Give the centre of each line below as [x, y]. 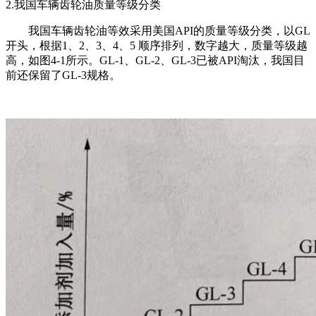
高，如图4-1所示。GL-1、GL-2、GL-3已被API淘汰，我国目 [155, 60]
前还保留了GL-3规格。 [63, 75]
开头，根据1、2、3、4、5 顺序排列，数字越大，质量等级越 [157, 45]
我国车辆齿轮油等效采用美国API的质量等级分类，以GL [169, 30]
